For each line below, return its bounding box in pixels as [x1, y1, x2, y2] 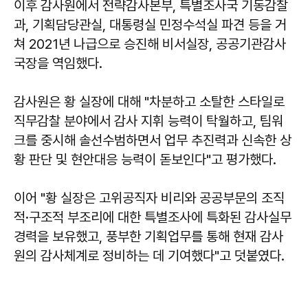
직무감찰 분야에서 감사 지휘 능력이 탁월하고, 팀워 [14, 113, 283, 130]
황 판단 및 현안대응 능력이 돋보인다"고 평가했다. [14, 151, 276, 168]
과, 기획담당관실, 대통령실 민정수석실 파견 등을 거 [14, 16, 287, 34]
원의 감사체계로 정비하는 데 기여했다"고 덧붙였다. [14, 247, 285, 265]
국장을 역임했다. [14, 55, 102, 72]
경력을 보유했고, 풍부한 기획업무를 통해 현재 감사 [14, 228, 283, 245]
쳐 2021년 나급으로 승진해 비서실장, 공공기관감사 [14, 36, 286, 53]
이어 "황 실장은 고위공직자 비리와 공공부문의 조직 [14, 190, 285, 207]
